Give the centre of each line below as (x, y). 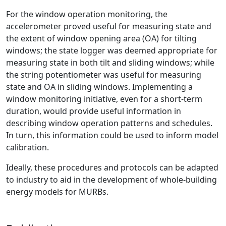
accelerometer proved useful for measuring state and (109, 26)
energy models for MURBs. (57, 192)
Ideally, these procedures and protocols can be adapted (112, 168)
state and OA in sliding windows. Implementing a (99, 87)
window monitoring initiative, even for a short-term (104, 99)
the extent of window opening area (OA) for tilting (101, 39)
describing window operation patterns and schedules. (109, 123)
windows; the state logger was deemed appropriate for (112, 51)
